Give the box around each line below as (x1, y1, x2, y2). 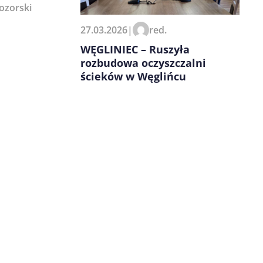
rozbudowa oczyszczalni (80, 56, 206, 70)
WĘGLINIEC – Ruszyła (80, 42, 190, 57)
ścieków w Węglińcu (80, 69, 186, 84)
